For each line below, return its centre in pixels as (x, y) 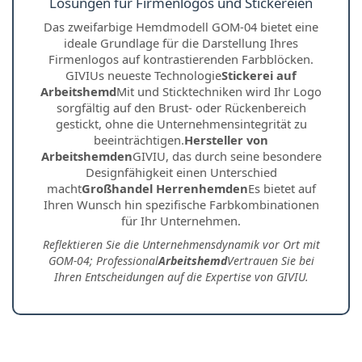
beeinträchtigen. (139, 139)
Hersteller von (226, 139)
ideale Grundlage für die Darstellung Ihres (181, 42)
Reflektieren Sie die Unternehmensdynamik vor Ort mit (181, 244)
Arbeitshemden (86, 156)
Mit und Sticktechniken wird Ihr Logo (219, 91)
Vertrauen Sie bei (270, 260)
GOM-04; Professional (103, 260)
